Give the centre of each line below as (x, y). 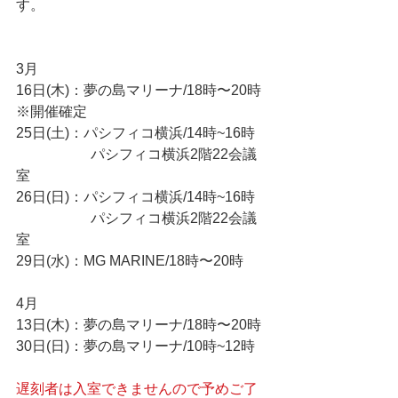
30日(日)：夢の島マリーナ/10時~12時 (135, 346)
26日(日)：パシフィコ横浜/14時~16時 (135, 197)
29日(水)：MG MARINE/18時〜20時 (130, 261)
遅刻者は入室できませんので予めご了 (137, 389)
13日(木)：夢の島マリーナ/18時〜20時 (139, 325)
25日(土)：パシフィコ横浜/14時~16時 (135, 133)
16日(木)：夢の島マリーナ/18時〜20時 (140, 90)
